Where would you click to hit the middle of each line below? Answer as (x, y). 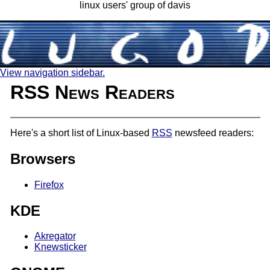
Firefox (49, 184)
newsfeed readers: (213, 133)
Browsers (42, 159)
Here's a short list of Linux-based (81, 133)
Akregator (55, 236)
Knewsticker (60, 247)
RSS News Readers (92, 93)
